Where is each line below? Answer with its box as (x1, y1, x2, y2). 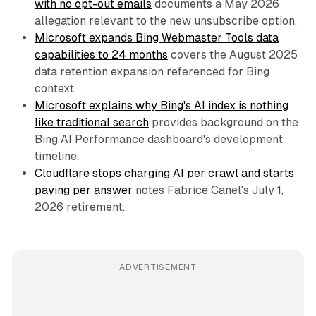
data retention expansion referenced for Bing (34, 65, 269, 79)
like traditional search (34, 116, 149, 130)
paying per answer (34, 183, 133, 197)
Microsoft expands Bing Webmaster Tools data (34, 31, 279, 45)
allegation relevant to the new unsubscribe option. (34, 14, 297, 28)
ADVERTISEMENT (119, 262, 197, 273)
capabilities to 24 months (34, 48, 168, 62)
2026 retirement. (34, 200, 125, 214)
